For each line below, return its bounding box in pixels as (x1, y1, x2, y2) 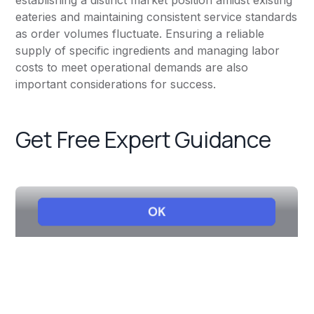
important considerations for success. (15, 77, 217, 92)
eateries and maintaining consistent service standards (15, 10, 298, 25)
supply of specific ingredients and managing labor (15, 43, 280, 58)
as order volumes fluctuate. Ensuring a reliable (15, 27, 265, 41)
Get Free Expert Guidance (15, 124, 271, 156)
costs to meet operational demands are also (15, 60, 249, 75)
